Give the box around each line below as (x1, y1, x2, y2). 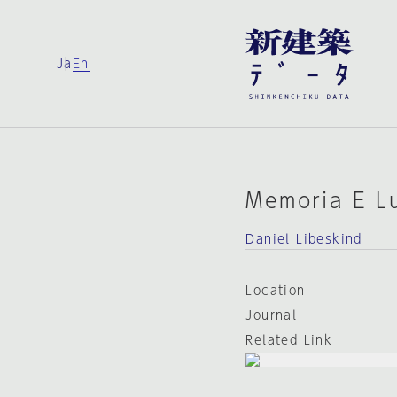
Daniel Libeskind (245, 233, 362, 245)
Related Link (245, 334, 333, 346)
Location (245, 284, 306, 297)
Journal (245, 309, 298, 322)
